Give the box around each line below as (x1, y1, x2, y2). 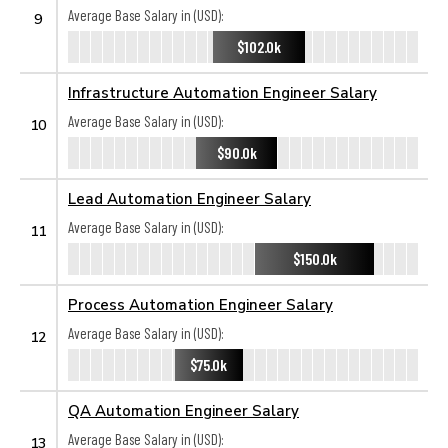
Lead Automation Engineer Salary (68, 189, 311, 207)
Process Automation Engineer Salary (68, 295, 333, 313)
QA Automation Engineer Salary (68, 401, 299, 419)
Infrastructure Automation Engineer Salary (68, 83, 377, 101)
